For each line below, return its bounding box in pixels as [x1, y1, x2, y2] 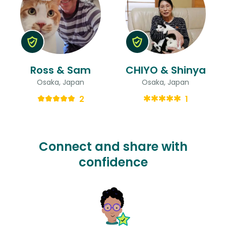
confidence [78, 153, 148, 171]
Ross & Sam [30, 63, 91, 77]
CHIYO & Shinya [125, 63, 206, 77]
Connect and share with [38, 138, 188, 155]
